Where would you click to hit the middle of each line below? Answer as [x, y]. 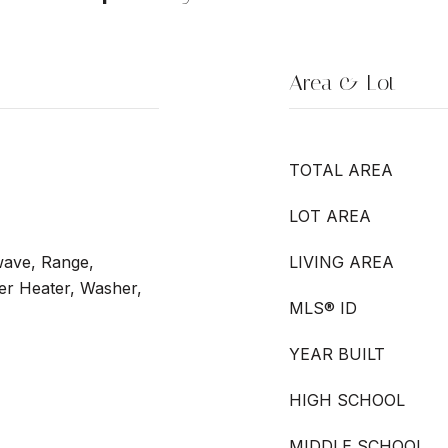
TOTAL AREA [341, 170]
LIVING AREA [341, 262]
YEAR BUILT [337, 354]
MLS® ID [323, 308]
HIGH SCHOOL [347, 400]
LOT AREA [330, 216]
